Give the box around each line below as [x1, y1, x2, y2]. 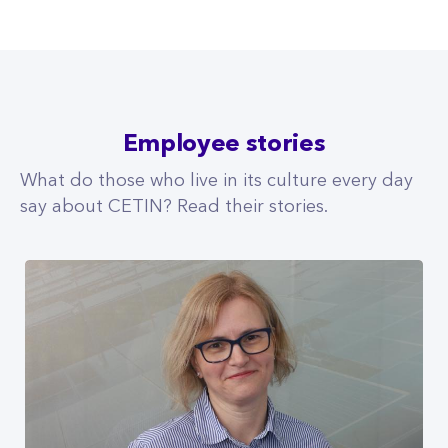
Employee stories [122, 133, 326, 158]
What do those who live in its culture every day [20, 172, 413, 191]
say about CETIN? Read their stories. [20, 198, 328, 217]
